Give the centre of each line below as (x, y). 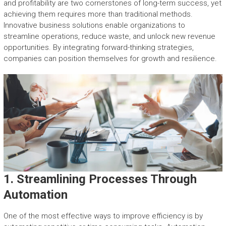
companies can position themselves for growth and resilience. (110, 59)
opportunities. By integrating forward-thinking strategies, (98, 48)
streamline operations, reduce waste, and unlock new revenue (109, 37)
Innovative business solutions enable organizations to (94, 25)
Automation (35, 195)
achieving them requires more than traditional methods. (98, 14)
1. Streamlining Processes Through (100, 179)
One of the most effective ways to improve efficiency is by (103, 216)
